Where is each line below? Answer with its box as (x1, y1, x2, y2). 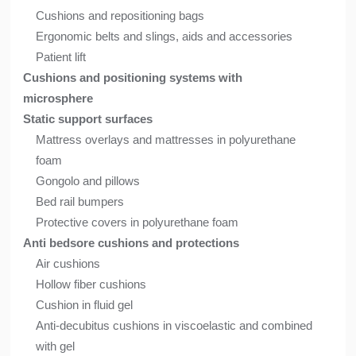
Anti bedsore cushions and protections (23, 236, 240, 250)
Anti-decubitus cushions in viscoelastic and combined (36, 319, 313, 333)
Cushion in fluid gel (36, 298, 133, 312)
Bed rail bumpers (36, 195, 125, 209)
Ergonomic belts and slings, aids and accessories (36, 29, 293, 44)
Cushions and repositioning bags (36, 9, 205, 23)
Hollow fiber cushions (36, 277, 147, 292)
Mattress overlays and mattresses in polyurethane (36, 133, 296, 147)
